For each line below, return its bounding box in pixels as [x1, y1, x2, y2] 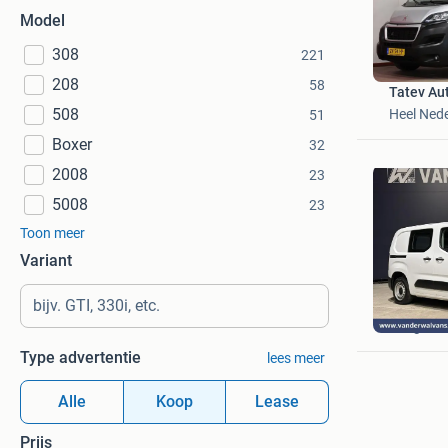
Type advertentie [20, 348, 141, 367]
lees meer [266, 350, 325, 366]
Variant [20, 251, 72, 270]
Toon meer [20, 225, 85, 241]
